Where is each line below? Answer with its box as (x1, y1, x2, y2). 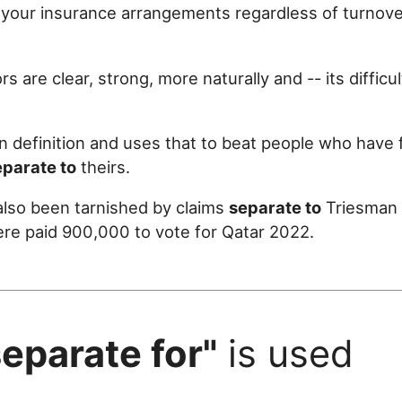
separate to (229, 197, 321, 218)
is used (217, 330, 354, 376)
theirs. (76, 156, 130, 177)
